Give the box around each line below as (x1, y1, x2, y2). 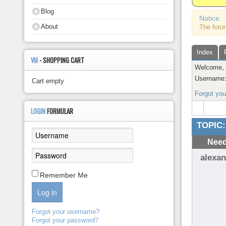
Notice (199, 14, 220, 22)
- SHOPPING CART (39, 55, 85, 65)
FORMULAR (47, 106, 74, 116)
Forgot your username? (32, 208, 100, 215)
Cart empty (32, 77, 65, 85)
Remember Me (40, 171, 88, 179)
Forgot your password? (32, 216, 99, 224)
